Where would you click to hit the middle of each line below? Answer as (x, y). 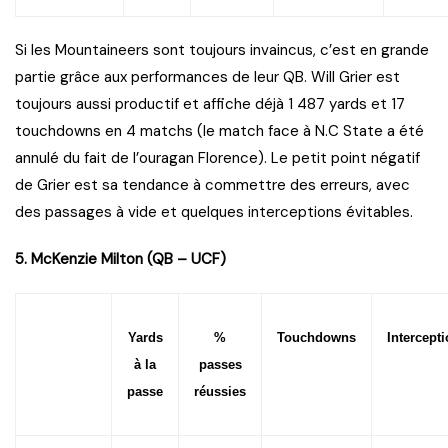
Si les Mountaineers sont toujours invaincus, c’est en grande (222, 50)
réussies (220, 392)
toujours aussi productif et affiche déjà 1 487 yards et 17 (210, 104)
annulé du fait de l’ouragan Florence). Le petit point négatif (217, 158)
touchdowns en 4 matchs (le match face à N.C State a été (219, 131)
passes (220, 365)
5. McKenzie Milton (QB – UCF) (120, 259)
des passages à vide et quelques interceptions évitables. (214, 212)
